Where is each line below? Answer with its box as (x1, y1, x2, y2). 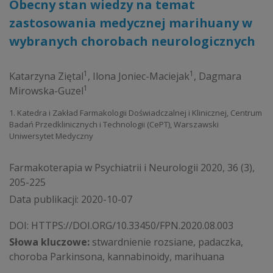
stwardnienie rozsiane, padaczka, (90, 235, 243, 249)
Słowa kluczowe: (9, 235, 90, 249)
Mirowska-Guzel (9, 84, 83, 97)
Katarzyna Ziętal (9, 69, 83, 83)
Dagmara (199, 69, 241, 83)
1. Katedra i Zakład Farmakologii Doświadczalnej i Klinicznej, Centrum (9, 107, 262, 118)
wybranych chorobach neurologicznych (9, 33, 255, 49)
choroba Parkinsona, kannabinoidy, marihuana (9, 250, 224, 264)
